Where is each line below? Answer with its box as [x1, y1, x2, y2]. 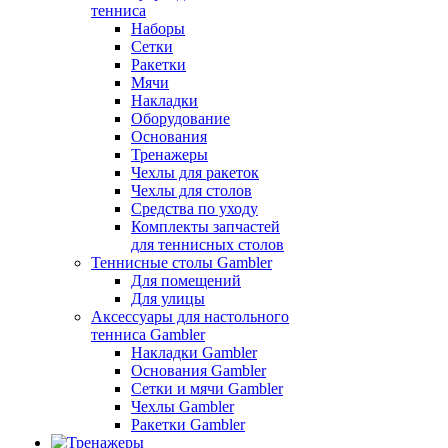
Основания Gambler [131, 362, 266, 379]
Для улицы [131, 290, 205, 307]
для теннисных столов [131, 236, 284, 253]
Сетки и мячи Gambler [131, 380, 283, 397]
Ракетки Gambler [131, 416, 245, 433]
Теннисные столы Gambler [91, 254, 272, 271]
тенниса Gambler [91, 326, 205, 343]
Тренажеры [131, 146, 208, 163]
